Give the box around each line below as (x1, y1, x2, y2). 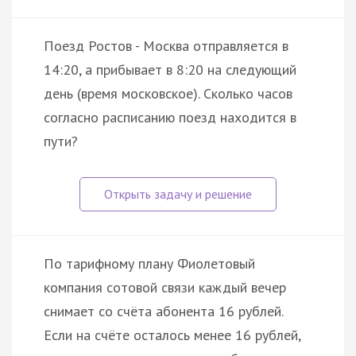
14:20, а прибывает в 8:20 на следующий (44, 60, 296, 79)
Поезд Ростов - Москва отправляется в (44, 36, 288, 55)
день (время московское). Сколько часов (44, 83, 292, 103)
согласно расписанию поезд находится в (44, 107, 296, 126)
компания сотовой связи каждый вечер (44, 277, 286, 296)
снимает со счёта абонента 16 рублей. (44, 301, 283, 320)
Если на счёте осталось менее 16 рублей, (44, 325, 300, 344)
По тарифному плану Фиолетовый (44, 253, 255, 273)
